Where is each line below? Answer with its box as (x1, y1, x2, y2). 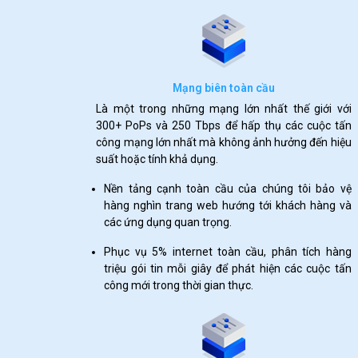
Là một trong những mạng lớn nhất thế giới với (96, 102, 352, 115)
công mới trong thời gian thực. (104, 279, 254, 292)
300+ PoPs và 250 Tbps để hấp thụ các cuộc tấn (96, 119, 352, 132)
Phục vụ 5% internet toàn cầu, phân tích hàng (104, 245, 352, 258)
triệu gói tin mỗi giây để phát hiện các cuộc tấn (104, 262, 352, 275)
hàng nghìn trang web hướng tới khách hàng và (104, 199, 352, 212)
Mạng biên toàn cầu (173, 82, 275, 94)
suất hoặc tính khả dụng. (96, 153, 219, 165)
